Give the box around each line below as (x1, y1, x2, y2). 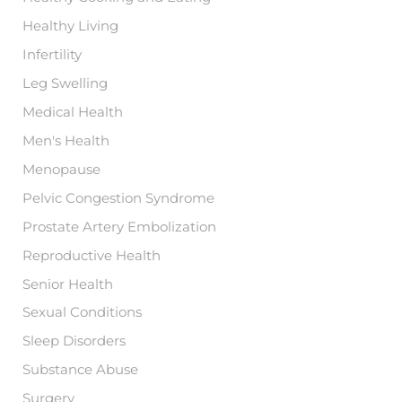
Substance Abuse (22, 362, 139, 379)
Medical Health (22, 103, 124, 120)
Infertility (22, 47, 83, 64)
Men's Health (22, 132, 110, 149)
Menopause (22, 161, 101, 178)
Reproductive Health (22, 247, 162, 264)
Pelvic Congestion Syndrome (22, 189, 215, 206)
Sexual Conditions (22, 304, 143, 321)
